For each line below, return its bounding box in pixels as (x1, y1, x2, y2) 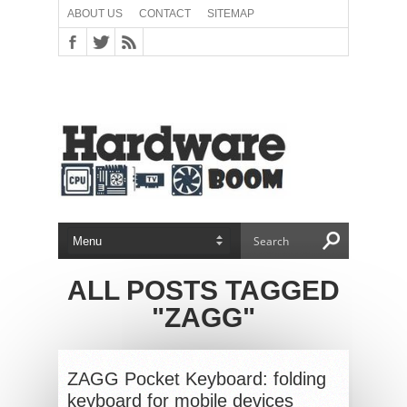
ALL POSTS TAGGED (67, 275, 340, 305)
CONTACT (139, 7, 191, 20)
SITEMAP (207, 7, 254, 20)
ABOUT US (67, 7, 123, 20)
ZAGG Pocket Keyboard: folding (67, 369, 326, 389)
